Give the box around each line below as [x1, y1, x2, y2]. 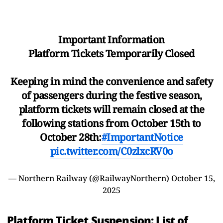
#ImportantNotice [101, 130, 183, 144]
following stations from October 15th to [22, 116, 201, 130]
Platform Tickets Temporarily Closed [28, 46, 195, 60]
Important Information [58, 32, 165, 46]
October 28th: [40, 130, 102, 144]
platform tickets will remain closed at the [18, 102, 205, 116]
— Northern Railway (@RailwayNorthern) [8, 172, 171, 184]
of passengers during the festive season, [21, 88, 202, 102]
